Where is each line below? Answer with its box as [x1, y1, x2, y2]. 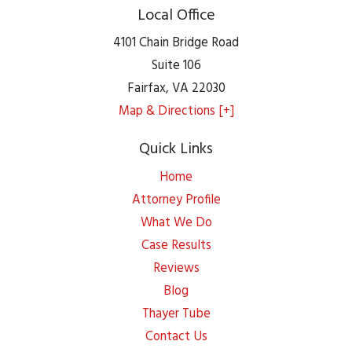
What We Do [140, 213, 212, 233]
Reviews [152, 258, 200, 279]
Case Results [141, 236, 211, 256]
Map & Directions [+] [118, 101, 234, 123]
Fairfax [126, 79, 166, 100]
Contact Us [145, 327, 207, 347]
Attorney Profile [131, 190, 221, 211]
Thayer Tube [141, 304, 211, 324]
